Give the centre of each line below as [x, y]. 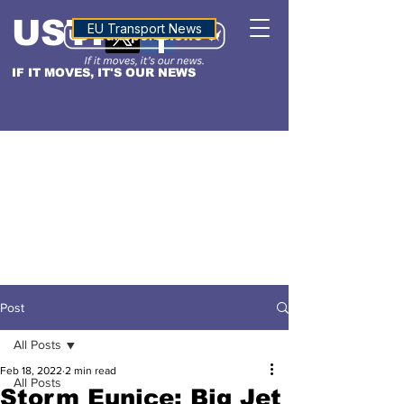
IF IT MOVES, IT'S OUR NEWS [104, 73]
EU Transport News [144, 28]
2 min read [91, 371]
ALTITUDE [144, 27]
